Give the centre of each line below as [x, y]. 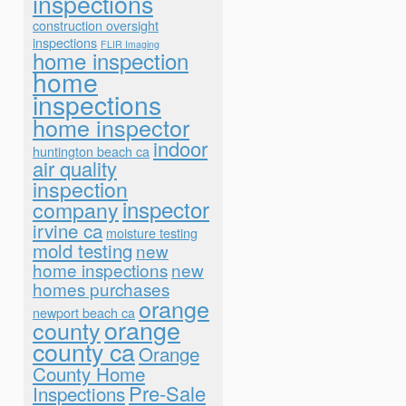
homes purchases [101, 289]
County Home [89, 373]
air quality [75, 168]
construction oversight [96, 25]
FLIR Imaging [130, 44]
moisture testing [152, 232]
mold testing [82, 250]
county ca [84, 351]
